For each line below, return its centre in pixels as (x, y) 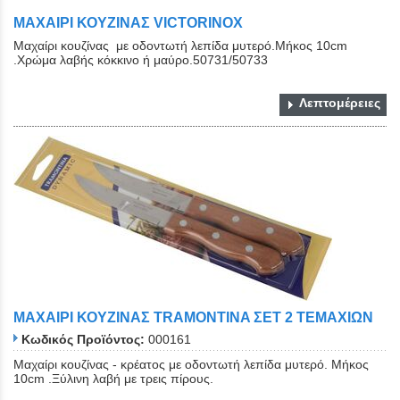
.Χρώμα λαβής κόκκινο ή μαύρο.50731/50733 (141, 59)
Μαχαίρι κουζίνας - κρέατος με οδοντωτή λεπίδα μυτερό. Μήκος (191, 365)
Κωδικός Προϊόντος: (83, 340)
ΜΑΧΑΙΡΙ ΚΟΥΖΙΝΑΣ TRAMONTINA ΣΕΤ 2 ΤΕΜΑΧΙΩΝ (193, 317)
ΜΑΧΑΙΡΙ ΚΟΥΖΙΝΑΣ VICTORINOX (128, 23)
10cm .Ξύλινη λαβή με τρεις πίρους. (113, 379)
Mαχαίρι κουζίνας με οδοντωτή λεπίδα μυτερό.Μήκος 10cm (180, 45)
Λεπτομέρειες (340, 102)
